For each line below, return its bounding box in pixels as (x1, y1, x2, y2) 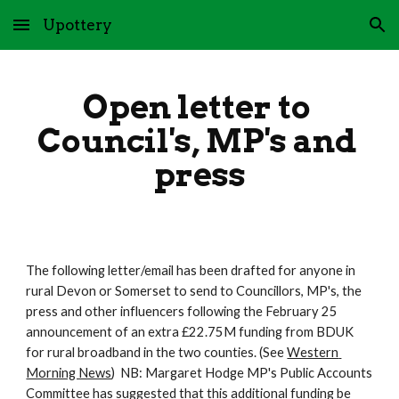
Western (287, 345, 339, 360)
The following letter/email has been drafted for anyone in (26, 263, 356, 278)
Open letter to (82, 87, 311, 126)
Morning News (26, 365, 112, 380)
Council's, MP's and (37, 121, 356, 160)
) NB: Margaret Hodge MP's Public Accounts (111, 365, 373, 380)
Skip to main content (14, 25, 141, 41)
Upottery (43, 15, 112, 34)
